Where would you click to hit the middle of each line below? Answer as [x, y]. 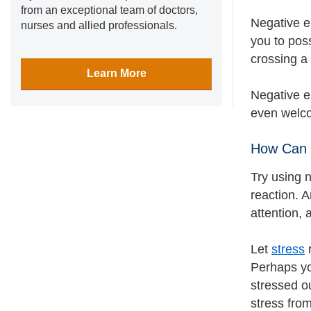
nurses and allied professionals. [99, 25]
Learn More [116, 73]
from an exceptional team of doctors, [109, 10]
